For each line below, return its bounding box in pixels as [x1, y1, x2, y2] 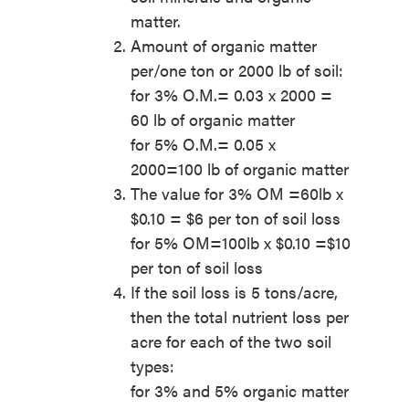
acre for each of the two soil [130, 330, 331, 353]
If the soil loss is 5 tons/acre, [130, 280, 338, 304]
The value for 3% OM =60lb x [130, 182, 343, 205]
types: [130, 354, 174, 378]
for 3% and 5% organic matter [130, 379, 349, 403]
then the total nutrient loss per [130, 305, 349, 329]
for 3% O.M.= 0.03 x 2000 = [130, 83, 332, 107]
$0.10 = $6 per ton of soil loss [130, 206, 341, 230]
